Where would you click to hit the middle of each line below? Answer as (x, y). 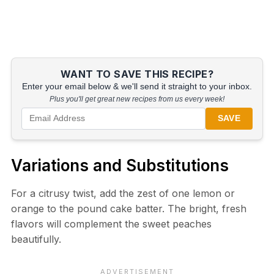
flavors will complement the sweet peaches (111, 224)
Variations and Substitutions (120, 165)
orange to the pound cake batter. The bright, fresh (128, 208)
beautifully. (36, 239)
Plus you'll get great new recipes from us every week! (137, 99)
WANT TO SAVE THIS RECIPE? (137, 74)
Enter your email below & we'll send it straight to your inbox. (137, 86)
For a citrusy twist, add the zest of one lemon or (123, 193)
